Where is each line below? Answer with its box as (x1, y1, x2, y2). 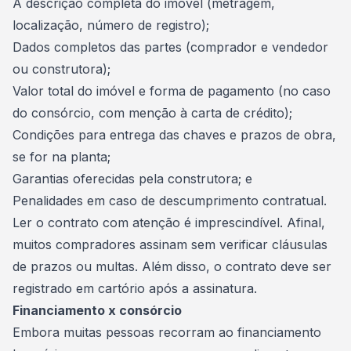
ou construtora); (13, 61, 110, 77)
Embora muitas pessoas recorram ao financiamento (13, 324, 321, 340)
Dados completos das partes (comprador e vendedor (13, 39, 328, 55)
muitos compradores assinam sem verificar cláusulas (13, 237, 327, 252)
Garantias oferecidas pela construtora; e (13, 171, 252, 186)
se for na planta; (13, 149, 110, 165)
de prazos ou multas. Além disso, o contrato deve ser (13, 259, 331, 274)
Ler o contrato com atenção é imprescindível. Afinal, (13, 215, 325, 230)
